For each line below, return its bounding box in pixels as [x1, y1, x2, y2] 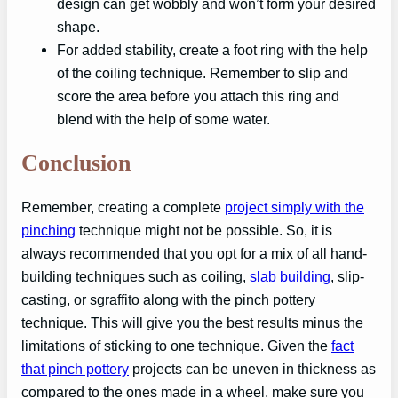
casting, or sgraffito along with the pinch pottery [21, 291, 315, 308]
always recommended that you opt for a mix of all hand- [21, 245, 367, 262]
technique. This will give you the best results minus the [21, 314, 363, 331]
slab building [250, 268, 330, 285]
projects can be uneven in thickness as [129, 361, 376, 378]
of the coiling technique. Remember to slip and [57, 64, 348, 81]
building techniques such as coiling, [21, 268, 250, 285]
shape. [57, 18, 99, 35]
